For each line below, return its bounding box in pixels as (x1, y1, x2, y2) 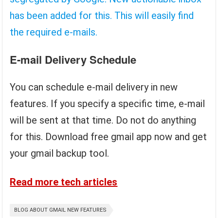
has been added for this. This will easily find (10, 10, 194, 21)
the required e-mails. (10, 26, 98, 38)
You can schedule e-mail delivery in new (10, 81, 178, 93)
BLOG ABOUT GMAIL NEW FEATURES (14, 207, 107, 213)
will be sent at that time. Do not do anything (10, 114, 197, 126)
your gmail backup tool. (10, 147, 109, 159)
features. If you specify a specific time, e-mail (10, 98, 205, 109)
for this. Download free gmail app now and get (10, 131, 207, 143)
